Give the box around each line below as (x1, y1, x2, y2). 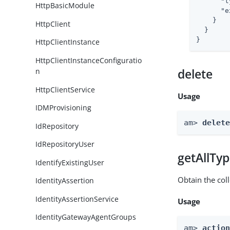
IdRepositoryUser (35, 139, 95, 149)
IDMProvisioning (35, 103, 92, 113)
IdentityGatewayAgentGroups (35, 212, 137, 222)
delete (178, 66, 213, 82)
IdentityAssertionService (35, 194, 119, 204)
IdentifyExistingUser (35, 157, 105, 167)
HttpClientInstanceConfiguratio (35, 55, 142, 65)
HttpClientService (35, 84, 95, 94)
